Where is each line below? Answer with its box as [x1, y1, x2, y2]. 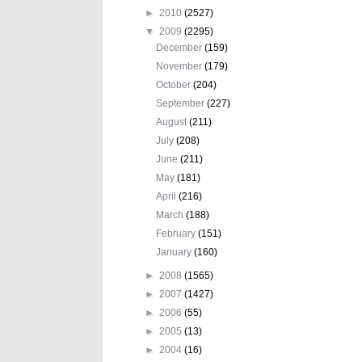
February [156, 227, 199, 239]
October [156, 78, 194, 90]
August [156, 116, 190, 128]
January [156, 246, 195, 258]
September [156, 97, 208, 109]
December [156, 41, 205, 53]
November [156, 60, 205, 72]
